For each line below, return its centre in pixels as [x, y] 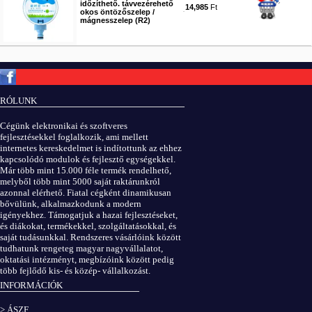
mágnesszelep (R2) [115, 20]
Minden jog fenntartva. [222, 91]
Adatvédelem [281, 107]
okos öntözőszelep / [117, 12]
